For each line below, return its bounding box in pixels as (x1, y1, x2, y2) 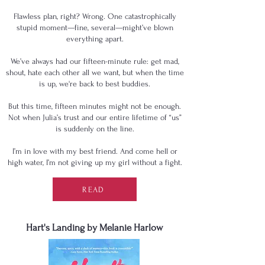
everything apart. (66, 34, 124, 43)
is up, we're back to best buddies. (39, 79, 150, 88)
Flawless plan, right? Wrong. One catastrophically (13, 12, 176, 21)
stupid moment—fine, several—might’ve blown (16, 23, 173, 32)
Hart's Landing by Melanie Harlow (26, 222, 163, 233)
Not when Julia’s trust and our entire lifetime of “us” (8, 113, 182, 122)
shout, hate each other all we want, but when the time (5, 68, 184, 77)
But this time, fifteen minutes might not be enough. (8, 102, 181, 111)
